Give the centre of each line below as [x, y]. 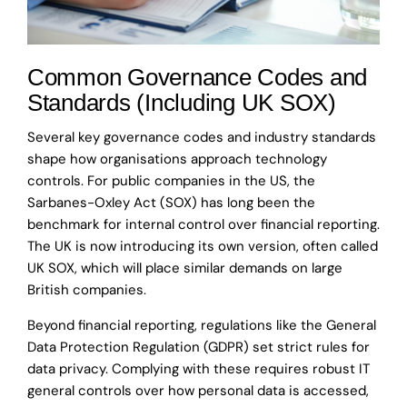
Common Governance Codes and [197, 77]
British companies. [87, 290]
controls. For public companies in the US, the [171, 181]
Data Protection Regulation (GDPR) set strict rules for [199, 347]
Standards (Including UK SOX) [182, 103]
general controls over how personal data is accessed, [198, 391]
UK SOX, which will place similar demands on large [185, 268]
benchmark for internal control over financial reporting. [203, 225]
